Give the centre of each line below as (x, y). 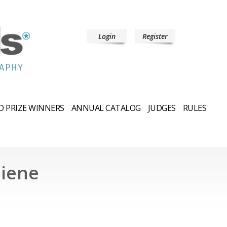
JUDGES (162, 108)
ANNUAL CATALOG (106, 108)
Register (155, 36)
